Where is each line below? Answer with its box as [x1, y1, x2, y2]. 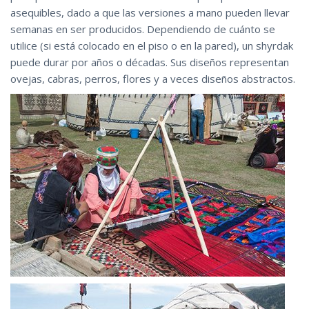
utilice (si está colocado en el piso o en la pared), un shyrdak [10, 38, 293, 52]
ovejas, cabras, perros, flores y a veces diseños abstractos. [10, 71, 295, 86]
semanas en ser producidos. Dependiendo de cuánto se [10, 21, 275, 36]
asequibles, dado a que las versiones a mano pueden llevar [10, 5, 290, 19]
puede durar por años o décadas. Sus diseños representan [10, 54, 289, 69]
